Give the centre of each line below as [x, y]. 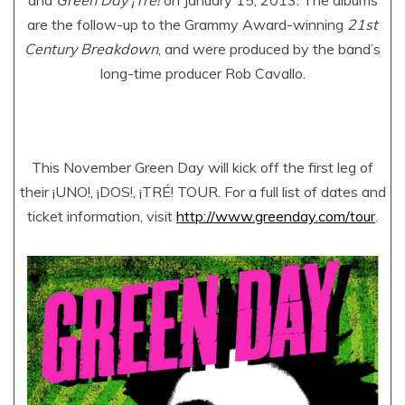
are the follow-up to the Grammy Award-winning [187, 24]
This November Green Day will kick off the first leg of [202, 167]
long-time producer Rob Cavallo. [202, 73]
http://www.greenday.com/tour [276, 216]
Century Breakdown [91, 49]
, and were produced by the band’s [269, 49]
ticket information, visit [102, 216]
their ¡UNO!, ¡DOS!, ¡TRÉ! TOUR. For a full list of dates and [202, 192]
